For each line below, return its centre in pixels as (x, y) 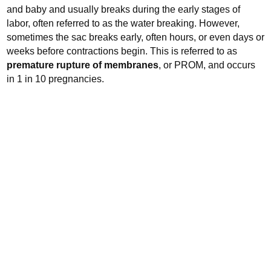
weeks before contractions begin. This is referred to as (122, 51)
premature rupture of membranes (83, 65)
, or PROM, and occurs (207, 65)
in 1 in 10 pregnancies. (55, 79)
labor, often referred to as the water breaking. (103, 23)
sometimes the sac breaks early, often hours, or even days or (135, 37)
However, (219, 23)
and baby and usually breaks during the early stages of (123, 9)
